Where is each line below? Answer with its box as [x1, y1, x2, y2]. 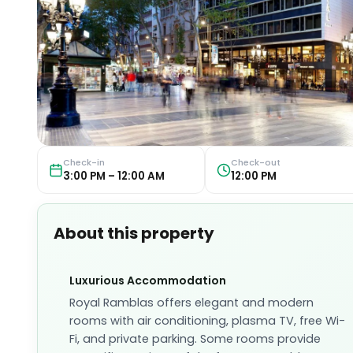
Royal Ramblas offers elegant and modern [69, 295, 314, 311]
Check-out [230, 155, 281, 169]
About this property [54, 222, 215, 245]
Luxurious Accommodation [69, 273, 227, 289]
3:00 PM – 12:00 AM [63, 168, 165, 184]
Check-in [63, 155, 106, 169]
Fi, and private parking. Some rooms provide [69, 331, 321, 347]
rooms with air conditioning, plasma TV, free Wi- [69, 313, 346, 329]
